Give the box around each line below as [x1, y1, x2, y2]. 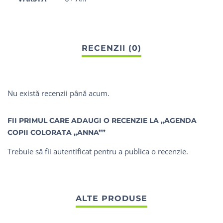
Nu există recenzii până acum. [7, 88, 110, 99]
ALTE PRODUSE [76, 194, 147, 204]
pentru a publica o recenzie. [92, 146, 188, 157]
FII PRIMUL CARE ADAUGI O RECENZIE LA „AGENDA [7, 116, 197, 125]
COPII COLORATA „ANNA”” [7, 128, 106, 137]
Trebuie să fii [7, 146, 53, 157]
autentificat [53, 146, 92, 157]
